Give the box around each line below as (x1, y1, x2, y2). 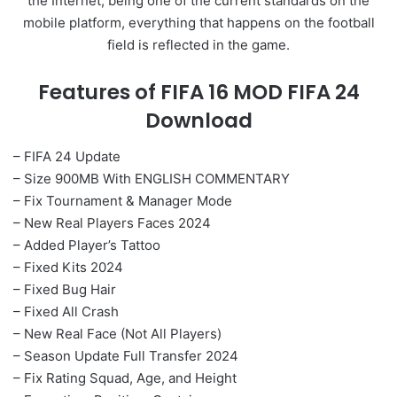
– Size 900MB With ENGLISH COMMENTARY (13, 169, 290, 187)
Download (144, 106, 253, 136)
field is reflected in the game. (107, 36, 290, 54)
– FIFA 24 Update (13, 147, 121, 165)
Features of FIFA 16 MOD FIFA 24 (37, 78, 360, 107)
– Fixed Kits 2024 (13, 258, 123, 276)
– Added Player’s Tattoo (13, 236, 160, 253)
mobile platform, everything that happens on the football (22, 14, 375, 32)
